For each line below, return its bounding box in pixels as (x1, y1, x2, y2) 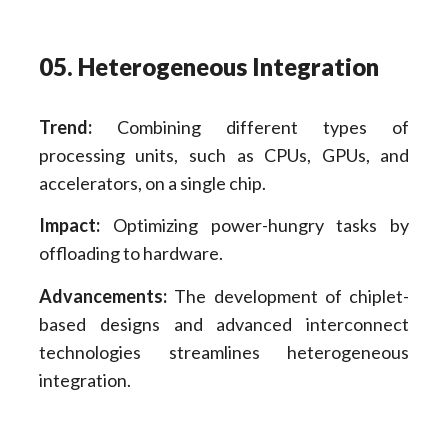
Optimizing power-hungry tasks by (99, 214, 410, 237)
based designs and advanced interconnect (38, 312, 410, 335)
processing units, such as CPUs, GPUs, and (38, 143, 410, 166)
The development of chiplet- (166, 284, 410, 307)
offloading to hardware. (38, 242, 223, 265)
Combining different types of (91, 115, 410, 138)
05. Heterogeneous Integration (38, 51, 379, 81)
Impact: (38, 214, 100, 237)
